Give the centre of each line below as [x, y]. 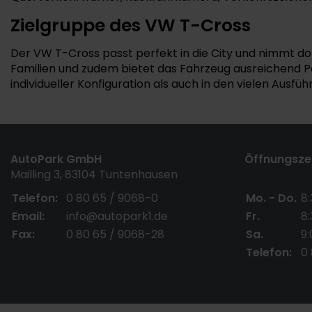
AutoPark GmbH [60, 159]
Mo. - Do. [271, 198]
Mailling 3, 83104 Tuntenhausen [94, 174]
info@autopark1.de [117, 216]
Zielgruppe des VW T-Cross [131, 25]
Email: [28, 216]
